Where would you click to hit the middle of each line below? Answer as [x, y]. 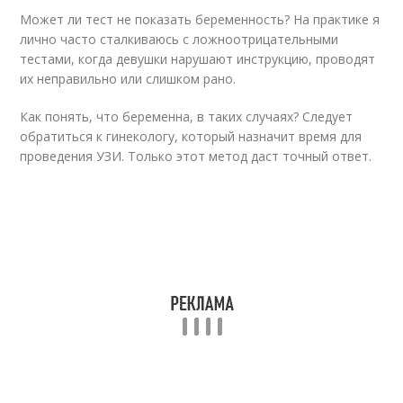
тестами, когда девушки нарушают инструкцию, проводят [198, 59]
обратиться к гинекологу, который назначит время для [191, 136]
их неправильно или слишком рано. [128, 79]
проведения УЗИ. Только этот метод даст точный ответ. [196, 156]
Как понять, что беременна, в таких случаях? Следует [187, 116]
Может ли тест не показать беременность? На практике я [200, 19]
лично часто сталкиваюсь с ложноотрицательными [179, 39]
